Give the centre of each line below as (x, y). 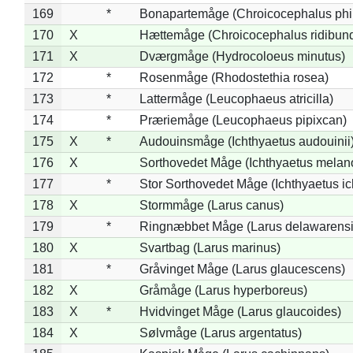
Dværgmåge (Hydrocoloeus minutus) (242, 56)
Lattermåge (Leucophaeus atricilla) (236, 98)
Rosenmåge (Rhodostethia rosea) (234, 77)
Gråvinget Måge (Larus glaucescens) (242, 269)
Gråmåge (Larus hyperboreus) (223, 290)
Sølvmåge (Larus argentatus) (220, 333)
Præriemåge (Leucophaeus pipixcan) (243, 120)
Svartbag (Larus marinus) (210, 247)
